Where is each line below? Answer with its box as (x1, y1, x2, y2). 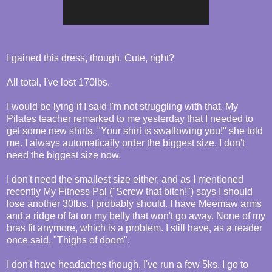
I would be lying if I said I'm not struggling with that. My (7, 101, 238, 112)
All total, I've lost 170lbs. (7, 77, 110, 88)
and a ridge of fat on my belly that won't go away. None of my (7, 211, 265, 222)
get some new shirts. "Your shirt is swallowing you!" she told (7, 126, 263, 137)
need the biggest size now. (7, 150, 121, 161)
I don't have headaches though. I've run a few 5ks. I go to (7, 259, 248, 270)
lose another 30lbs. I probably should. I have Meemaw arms (7, 199, 262, 209)
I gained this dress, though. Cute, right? (7, 53, 174, 64)
